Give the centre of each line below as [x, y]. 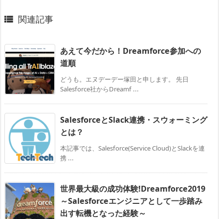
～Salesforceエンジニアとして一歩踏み [131, 201]
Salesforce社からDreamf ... [99, 89]
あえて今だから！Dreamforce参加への [131, 51]
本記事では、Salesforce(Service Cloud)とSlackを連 [132, 148]
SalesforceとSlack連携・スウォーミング [134, 120]
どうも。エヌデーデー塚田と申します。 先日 [124, 79]
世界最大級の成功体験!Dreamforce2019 [133, 188]
